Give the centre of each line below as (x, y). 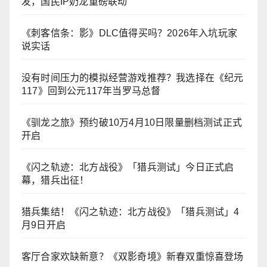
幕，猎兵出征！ (55, 181)
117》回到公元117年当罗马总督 (91, 91)
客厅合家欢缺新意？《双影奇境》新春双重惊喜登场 (133, 257)
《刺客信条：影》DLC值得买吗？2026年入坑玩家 (129, 33)
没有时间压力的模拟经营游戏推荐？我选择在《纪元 (133, 78)
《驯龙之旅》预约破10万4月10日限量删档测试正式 (132, 123)
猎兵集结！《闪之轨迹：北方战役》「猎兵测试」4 (131, 212)
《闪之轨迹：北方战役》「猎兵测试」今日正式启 (128, 167)
